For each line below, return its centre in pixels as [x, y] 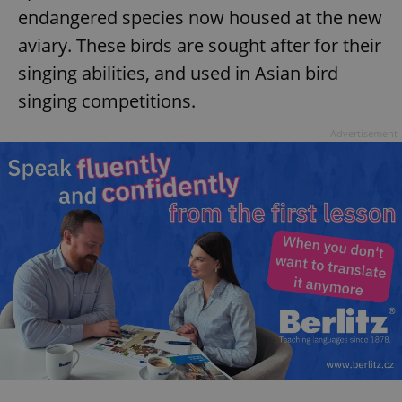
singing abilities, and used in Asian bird [178, 73]
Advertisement [364, 133]
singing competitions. [107, 100]
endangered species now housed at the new [200, 17]
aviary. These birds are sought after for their [200, 45]
